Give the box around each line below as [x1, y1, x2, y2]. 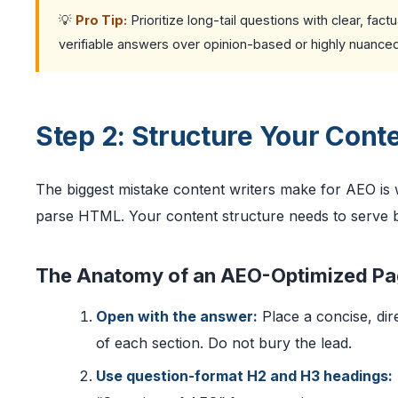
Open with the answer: [96, 307, 258, 326]
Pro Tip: [76, 12, 127, 28]
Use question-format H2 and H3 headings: [96, 367, 393, 386]
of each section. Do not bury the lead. [96, 334, 352, 353]
